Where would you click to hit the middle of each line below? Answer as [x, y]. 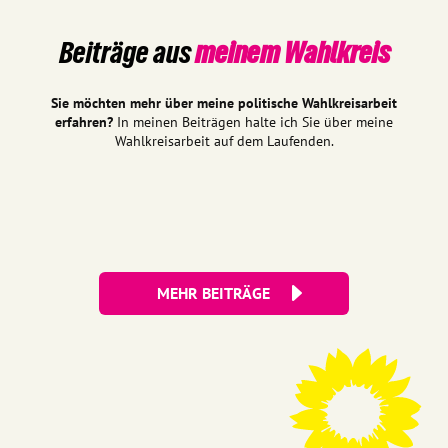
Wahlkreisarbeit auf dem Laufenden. [224, 140]
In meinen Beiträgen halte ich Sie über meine [255, 121]
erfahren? [86, 121]
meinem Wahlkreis [292, 52]
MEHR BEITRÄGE [214, 292]
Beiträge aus [126, 52]
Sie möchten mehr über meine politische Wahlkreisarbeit [224, 102]
